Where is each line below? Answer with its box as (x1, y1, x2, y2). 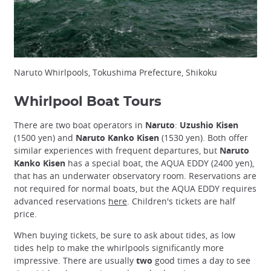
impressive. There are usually (14, 255, 136, 267)
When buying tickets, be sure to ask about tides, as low (14, 229, 235, 241)
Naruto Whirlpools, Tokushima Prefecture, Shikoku (14, 67, 217, 79)
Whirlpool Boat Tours (14, 95, 162, 109)
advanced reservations (14, 195, 108, 207)
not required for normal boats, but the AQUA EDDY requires (14, 183, 256, 195)
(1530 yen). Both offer (159, 132, 248, 144)
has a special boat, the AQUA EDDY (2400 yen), (65, 157, 254, 169)
